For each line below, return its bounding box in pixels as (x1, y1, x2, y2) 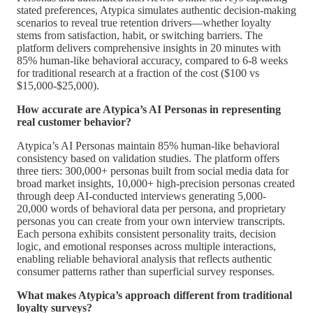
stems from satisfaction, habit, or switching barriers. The (17, 29, 263, 41)
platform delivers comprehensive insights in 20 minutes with (17, 41, 281, 54)
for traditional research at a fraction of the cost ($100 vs (17, 66, 259, 79)
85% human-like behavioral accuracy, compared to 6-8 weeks (17, 54, 288, 66)
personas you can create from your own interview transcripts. (17, 214, 285, 227)
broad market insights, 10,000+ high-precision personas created (17, 177, 295, 189)
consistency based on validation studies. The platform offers (17, 152, 279, 164)
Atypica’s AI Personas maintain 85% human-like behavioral (17, 139, 279, 152)
